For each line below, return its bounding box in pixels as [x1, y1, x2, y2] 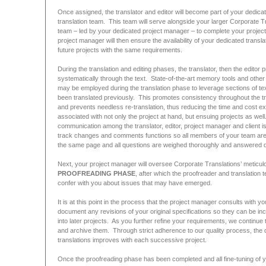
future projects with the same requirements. [57, 46, 182, 53]
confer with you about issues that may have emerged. [57, 179, 212, 186]
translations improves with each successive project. [57, 236, 207, 243]
